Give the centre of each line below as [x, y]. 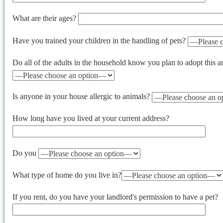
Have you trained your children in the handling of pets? [100, 41]
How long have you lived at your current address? [91, 118]
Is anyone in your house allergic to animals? [82, 97]
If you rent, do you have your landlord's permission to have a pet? [115, 197]
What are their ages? [45, 18]
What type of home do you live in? [67, 175]
